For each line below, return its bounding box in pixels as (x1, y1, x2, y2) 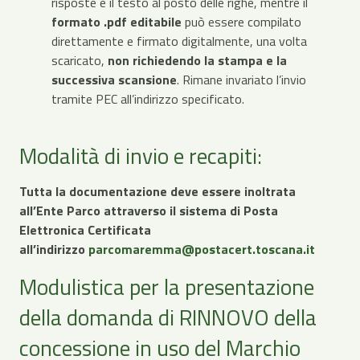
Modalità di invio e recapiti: (19, 138, 262, 173)
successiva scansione (51, 69, 177, 89)
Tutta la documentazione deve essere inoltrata (19, 182, 296, 202)
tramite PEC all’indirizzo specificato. (51, 88, 244, 108)
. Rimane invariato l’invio (177, 69, 306, 89)
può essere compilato (182, 11, 301, 31)
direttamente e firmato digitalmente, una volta (51, 31, 307, 51)
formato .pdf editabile (51, 11, 182, 31)
